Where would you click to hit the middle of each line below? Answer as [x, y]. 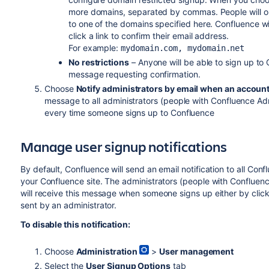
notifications [187, 147]
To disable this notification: [75, 224]
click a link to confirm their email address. [148, 36]
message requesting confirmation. [134, 74]
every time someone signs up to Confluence [129, 113]
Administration [107, 251]
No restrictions [98, 62]
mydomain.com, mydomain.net [183, 48]
